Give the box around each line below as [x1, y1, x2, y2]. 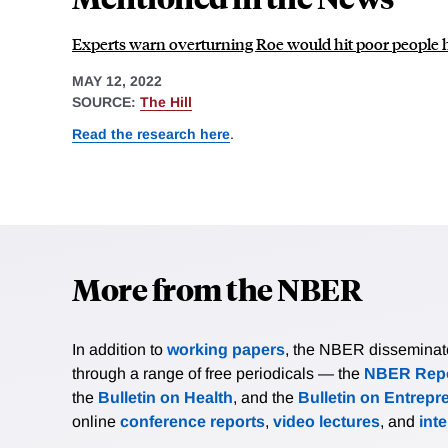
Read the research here [72, 125, 230, 142]
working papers [167, 340, 285, 358]
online [72, 412, 120, 430]
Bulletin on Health [98, 388, 233, 406]
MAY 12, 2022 [72, 73, 162, 90]
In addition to [72, 340, 167, 358]
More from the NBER [72, 268, 362, 308]
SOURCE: [72, 94, 140, 111]
